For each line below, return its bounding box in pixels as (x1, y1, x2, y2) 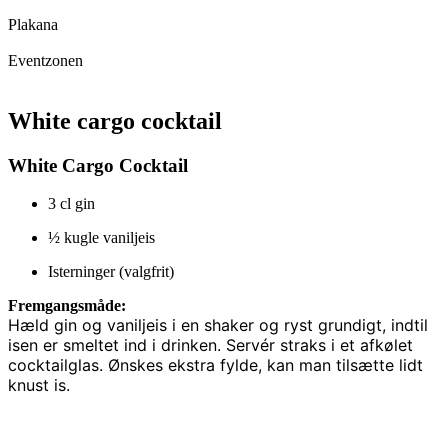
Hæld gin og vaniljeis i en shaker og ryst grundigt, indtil (8, 315, 428, 336)
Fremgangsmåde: (8, 297, 126, 315)
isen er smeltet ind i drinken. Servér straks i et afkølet (8, 335, 413, 356)
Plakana (8, 15, 58, 33)
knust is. (8, 375, 70, 396)
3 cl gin (48, 195, 95, 213)
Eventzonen (8, 51, 83, 69)
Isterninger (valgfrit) (48, 263, 174, 281)
